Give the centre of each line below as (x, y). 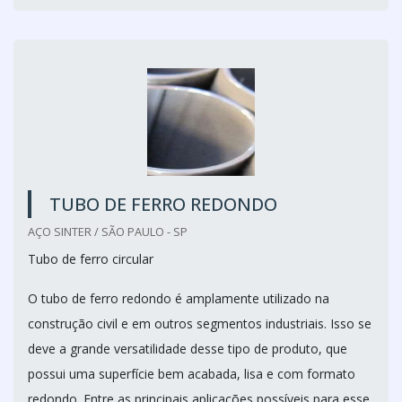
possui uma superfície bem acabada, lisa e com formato (192, 374)
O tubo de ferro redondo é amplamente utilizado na (179, 298)
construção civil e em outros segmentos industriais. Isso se (200, 323)
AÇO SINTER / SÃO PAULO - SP (108, 232)
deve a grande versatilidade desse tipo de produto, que (188, 349)
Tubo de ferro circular (91, 259)
